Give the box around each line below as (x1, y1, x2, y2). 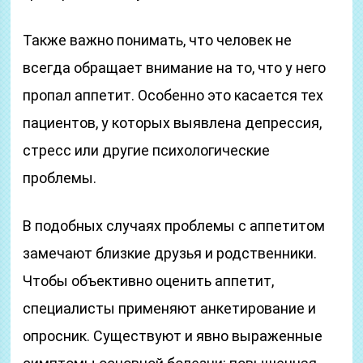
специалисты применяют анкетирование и (23, 300, 317, 317)
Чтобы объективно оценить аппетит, (23, 272, 275, 289)
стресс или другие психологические (23, 142, 271, 159)
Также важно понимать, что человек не (23, 32, 293, 49)
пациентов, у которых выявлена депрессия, (23, 114, 322, 131)
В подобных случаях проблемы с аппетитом (23, 217, 326, 234)
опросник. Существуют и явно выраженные (23, 327, 323, 344)
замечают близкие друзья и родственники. (23, 245, 318, 262)
